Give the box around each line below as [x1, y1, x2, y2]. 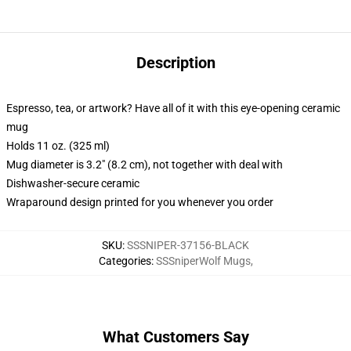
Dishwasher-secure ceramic [6, 177, 139, 190]
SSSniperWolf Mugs [155, 255, 251, 267]
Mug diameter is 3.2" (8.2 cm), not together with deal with [6, 158, 283, 171]
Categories [98, 255, 151, 267]
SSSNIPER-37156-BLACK [127, 239, 249, 251]
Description [136, 53, 215, 72]
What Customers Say [102, 327, 249, 346]
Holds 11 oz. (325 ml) [6, 139, 110, 152]
